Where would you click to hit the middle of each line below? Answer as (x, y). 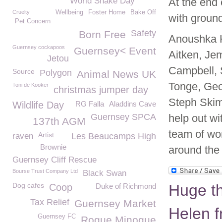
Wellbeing (69, 12)
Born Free (102, 34)
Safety (143, 33)
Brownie (53, 147)
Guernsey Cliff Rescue (55, 160)
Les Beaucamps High (114, 136)
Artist (46, 135)
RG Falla (90, 104)
